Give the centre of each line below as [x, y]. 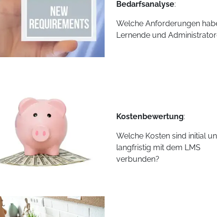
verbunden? [138, 159]
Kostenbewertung [150, 117]
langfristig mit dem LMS [158, 148]
